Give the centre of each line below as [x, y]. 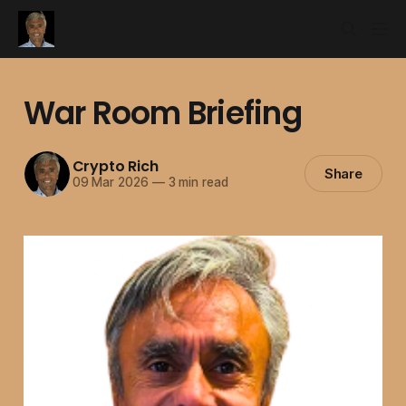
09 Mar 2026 [110, 183]
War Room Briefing [162, 113]
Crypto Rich [115, 167]
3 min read [196, 183]
